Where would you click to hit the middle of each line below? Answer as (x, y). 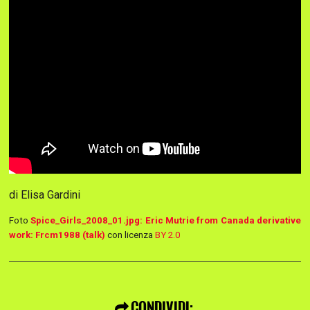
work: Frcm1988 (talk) (57, 235)
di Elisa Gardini (45, 195)
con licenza (130, 235)
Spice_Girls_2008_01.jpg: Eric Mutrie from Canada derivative (166, 221)
